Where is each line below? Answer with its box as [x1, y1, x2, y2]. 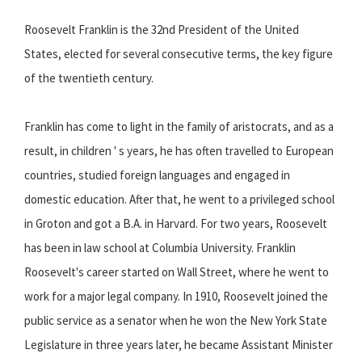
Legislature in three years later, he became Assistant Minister [24, 337, 333, 353]
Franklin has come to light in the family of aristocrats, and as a [24, 119, 334, 135]
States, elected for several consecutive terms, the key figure [24, 46, 333, 62]
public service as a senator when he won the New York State [24, 313, 327, 329]
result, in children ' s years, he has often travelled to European [24, 143, 334, 159]
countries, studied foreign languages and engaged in [24, 167, 290, 183]
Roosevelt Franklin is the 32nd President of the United [24, 22, 299, 38]
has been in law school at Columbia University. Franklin [24, 240, 296, 256]
